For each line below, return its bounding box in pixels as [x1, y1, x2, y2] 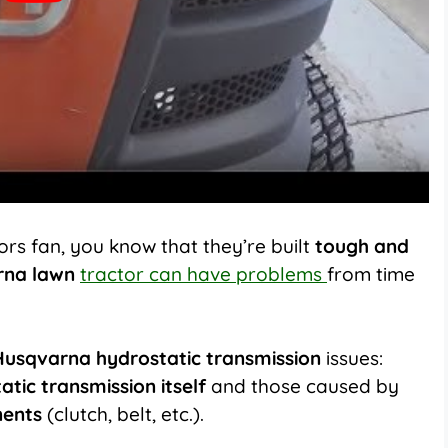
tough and [315, 233, 409, 258]
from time [327, 261, 415, 286]
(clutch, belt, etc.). [42, 402, 204, 427]
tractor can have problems [80, 261, 327, 286]
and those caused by [206, 374, 399, 399]
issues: [326, 346, 383, 371]
